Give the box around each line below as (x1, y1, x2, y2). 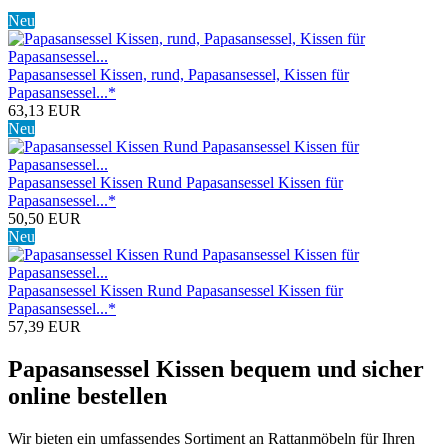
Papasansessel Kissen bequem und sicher (8, 355, 424, 382)
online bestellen (8, 382, 167, 409)
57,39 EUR (8, 317, 81, 335)
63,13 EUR (8, 101, 81, 119)
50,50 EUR (8, 209, 81, 227)
